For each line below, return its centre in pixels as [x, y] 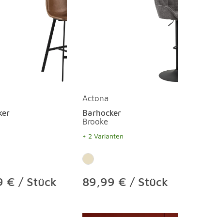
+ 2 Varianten [103, 136]
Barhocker [102, 113]
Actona [95, 98]
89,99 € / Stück [125, 182]
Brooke [95, 122]
